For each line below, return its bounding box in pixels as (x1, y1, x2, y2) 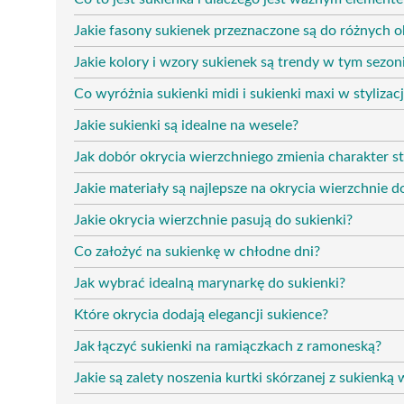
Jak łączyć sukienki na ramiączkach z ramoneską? (74, 338, 381, 353)
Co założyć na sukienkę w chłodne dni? (74, 243, 320, 259)
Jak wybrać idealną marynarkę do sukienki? (74, 275, 345, 290)
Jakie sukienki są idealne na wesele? (74, 117, 298, 133)
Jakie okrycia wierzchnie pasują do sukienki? (74, 212, 353, 227)
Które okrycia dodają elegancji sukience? (74, 307, 328, 322)
